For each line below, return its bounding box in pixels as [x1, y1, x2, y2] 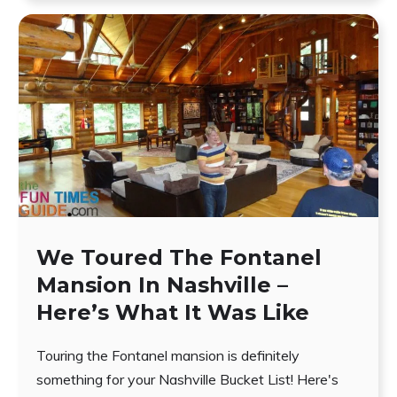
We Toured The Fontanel [35, 244, 322, 270]
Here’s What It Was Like [35, 299, 309, 325]
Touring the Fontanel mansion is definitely [35, 346, 300, 364]
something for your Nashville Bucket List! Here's [35, 370, 339, 388]
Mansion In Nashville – [35, 271, 288, 298]
